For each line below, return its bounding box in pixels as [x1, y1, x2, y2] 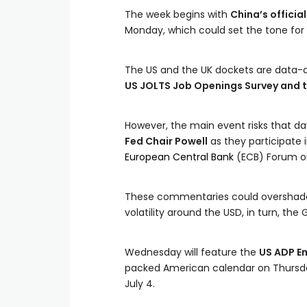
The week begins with [125, 8, 230, 21]
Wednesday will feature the [125, 245, 259, 259]
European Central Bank [125, 150, 234, 164]
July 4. [125, 277, 155, 291]
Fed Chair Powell [125, 134, 208, 148]
